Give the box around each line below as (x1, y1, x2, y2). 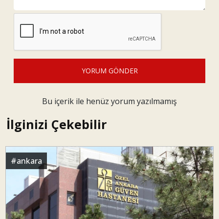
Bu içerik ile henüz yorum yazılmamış (42, 95, 177, 107)
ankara (17, 155, 42, 166)
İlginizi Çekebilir (6, 115, 107, 132)
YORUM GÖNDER (81, 66, 138, 76)
